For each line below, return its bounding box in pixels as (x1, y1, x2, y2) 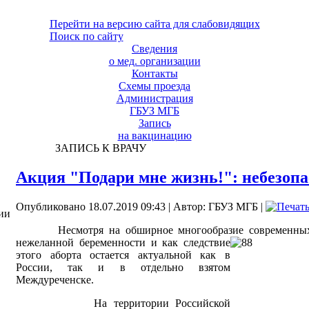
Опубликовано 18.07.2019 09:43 (16, 200, 166, 212)
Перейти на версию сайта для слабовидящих (49, 18, 260, 30)
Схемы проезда (119, 80, 190, 92)
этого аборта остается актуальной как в (16, 248, 230, 261)
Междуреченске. (16, 273, 94, 286)
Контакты (131, 68, 178, 79)
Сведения (132, 43, 177, 54)
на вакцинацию (117, 130, 192, 141)
